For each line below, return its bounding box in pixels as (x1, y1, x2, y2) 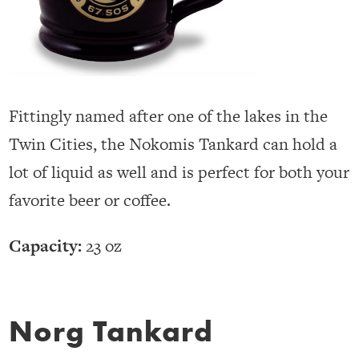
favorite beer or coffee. (9, 188, 171, 212)
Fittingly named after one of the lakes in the (9, 104, 329, 128)
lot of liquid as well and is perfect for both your (9, 160, 350, 184)
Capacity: (9, 234, 83, 258)
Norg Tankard (9, 313, 214, 351)
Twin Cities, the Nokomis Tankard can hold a (9, 132, 338, 156)
